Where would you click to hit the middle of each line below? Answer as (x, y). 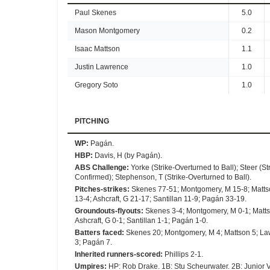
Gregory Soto (96, 85)
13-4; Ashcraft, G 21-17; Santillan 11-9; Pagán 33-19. (161, 199)
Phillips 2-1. (184, 254)
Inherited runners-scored (118, 254)
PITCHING (92, 121)
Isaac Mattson (97, 49)
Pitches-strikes (101, 189)
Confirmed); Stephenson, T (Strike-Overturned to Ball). (163, 177)
